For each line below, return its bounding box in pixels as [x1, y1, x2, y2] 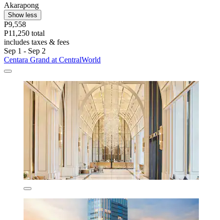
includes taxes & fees [4, 38, 69, 47]
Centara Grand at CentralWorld [4, 55, 101, 64]
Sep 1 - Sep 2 [4, 47, 46, 55]
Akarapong [4, 1, 39, 10]
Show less [8, 11, 37, 19]
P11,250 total [4, 29, 45, 38]
